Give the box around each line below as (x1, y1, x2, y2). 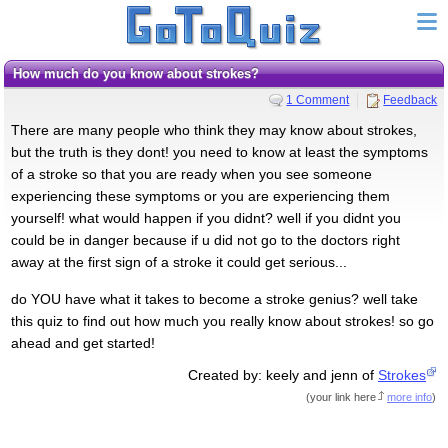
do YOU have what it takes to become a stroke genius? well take (10, 290, 418, 307)
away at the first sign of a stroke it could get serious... (10, 253, 347, 270)
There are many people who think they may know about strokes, (10, 121, 417, 138)
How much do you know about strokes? (21, 66, 259, 81)
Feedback (383, 92, 438, 107)
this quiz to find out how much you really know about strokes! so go (10, 312, 434, 329)
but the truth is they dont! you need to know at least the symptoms (10, 143, 428, 160)
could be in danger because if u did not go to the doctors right (10, 231, 400, 248)
